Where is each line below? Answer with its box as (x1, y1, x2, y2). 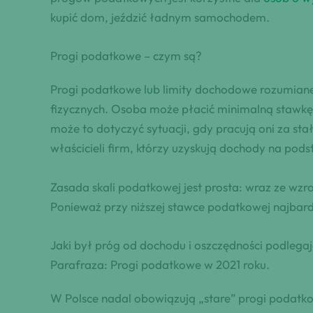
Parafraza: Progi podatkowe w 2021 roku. (50, 256, 270, 272)
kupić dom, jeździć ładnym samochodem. (50, 10, 270, 25)
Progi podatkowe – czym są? (50, 48, 202, 64)
